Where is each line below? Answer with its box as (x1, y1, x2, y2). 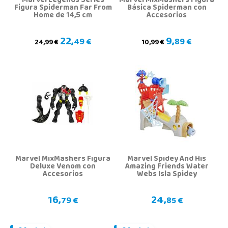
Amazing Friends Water (125, 159, 209, 175)
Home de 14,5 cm (34, 8, 92, 23)
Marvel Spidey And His (127, 152, 206, 167)
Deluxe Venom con (30, 159, 96, 175)
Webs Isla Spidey (136, 167, 197, 182)
